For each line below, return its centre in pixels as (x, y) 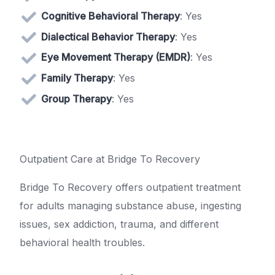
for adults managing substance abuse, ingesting (130, 206)
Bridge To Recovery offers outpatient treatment (130, 188)
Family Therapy (77, 78)
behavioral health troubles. (82, 243)
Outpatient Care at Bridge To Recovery (110, 159)
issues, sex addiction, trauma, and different (119, 224)
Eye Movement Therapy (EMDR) (116, 57)
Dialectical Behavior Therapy (108, 37)
